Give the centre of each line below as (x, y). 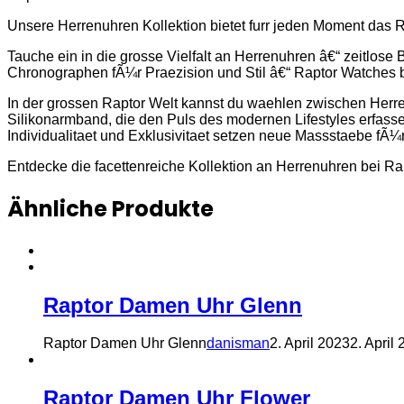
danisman (238, 344)
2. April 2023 (310, 344)
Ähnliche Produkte (110, 208)
